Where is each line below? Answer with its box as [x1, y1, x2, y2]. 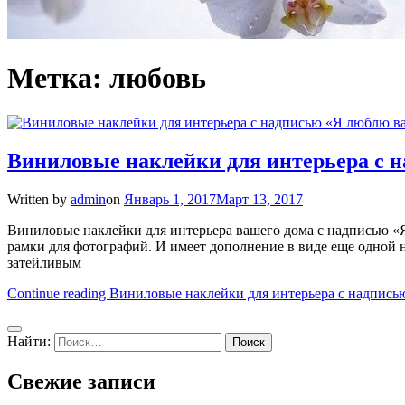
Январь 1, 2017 [124, 191, 216, 207]
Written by [7, 191, 71, 207]
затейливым [7, 254, 81, 270]
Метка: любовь [7, 61, 206, 95]
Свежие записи [7, 369, 155, 393]
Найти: [7, 333, 51, 349]
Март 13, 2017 [216, 191, 303, 207]
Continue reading [7, 285, 109, 301]
